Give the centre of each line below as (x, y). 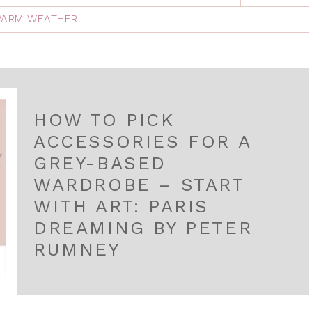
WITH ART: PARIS (122, 206)
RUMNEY (77, 249)
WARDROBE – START (139, 185)
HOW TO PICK (104, 120)
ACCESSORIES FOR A (142, 141)
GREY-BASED (100, 163)
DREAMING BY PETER (143, 228)
